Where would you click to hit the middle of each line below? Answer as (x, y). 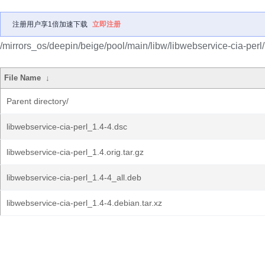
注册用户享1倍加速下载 (50, 24)
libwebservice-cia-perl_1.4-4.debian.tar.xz (84, 203)
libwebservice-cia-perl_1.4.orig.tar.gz (75, 152)
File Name (23, 78)
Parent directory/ (38, 101)
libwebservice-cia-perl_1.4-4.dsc (67, 127)
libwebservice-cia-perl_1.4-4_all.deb (74, 177)
